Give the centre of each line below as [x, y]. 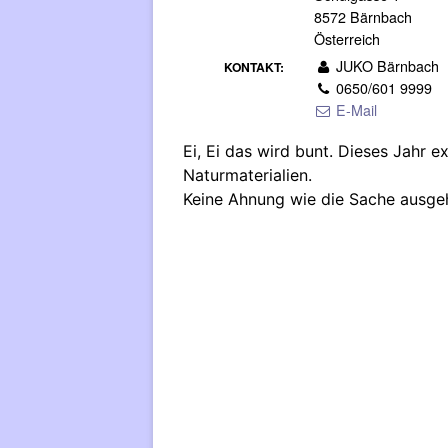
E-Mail [355, 109]
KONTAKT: [254, 66]
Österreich [347, 39]
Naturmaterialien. [247, 174]
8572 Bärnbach [363, 17]
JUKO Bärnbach [386, 65]
